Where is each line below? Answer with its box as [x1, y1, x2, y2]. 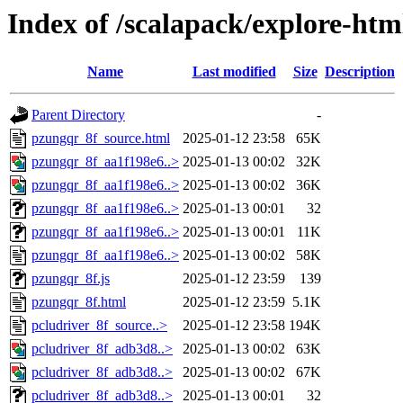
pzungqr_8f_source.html [31, 130, 170, 147]
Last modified [192, 64, 276, 80]
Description [325, 64, 395, 80]
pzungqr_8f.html [31, 294, 126, 310]
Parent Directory [31, 107, 125, 123]
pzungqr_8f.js [31, 271, 110, 287]
